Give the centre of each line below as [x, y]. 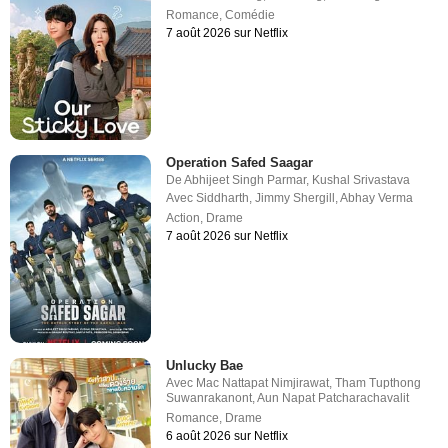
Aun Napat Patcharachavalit [333, 398]
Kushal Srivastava [361, 180]
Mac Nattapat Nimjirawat [263, 383]
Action [183, 218]
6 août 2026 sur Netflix [227, 436]
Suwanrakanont [209, 398]
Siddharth [223, 198]
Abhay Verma [377, 198]
